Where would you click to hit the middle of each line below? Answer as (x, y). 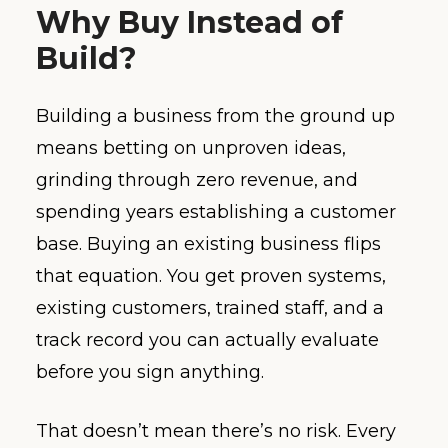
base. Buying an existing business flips (208, 243)
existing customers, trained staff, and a (210, 307)
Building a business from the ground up (215, 115)
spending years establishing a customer (216, 211)
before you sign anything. (150, 371)
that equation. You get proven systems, (211, 275)
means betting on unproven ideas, (191, 147)
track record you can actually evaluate (207, 339)
